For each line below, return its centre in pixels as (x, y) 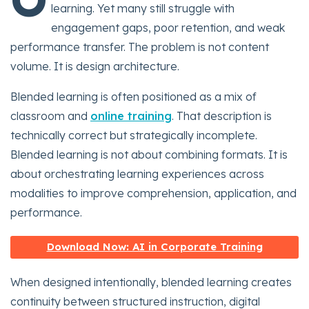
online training (131, 116)
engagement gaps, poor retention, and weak (168, 28)
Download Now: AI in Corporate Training (154, 247)
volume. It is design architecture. (95, 67)
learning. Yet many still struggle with (143, 9)
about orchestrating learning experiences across (137, 174)
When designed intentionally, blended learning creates (151, 282)
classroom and (50, 116)
